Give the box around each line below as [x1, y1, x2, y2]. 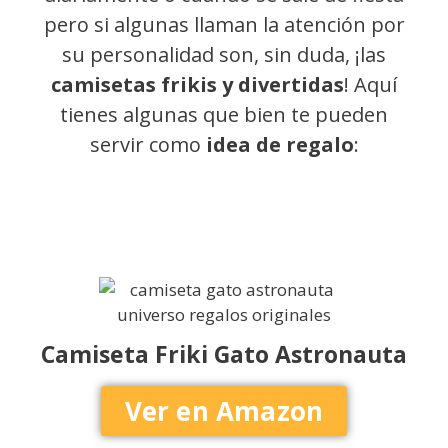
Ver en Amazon [124, 392, 324, 429]
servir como [89, 131, 201, 159]
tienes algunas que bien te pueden [60, 101, 388, 129]
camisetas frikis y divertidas [51, 71, 344, 99]
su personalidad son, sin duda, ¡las [62, 41, 386, 69]
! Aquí [344, 71, 397, 99]
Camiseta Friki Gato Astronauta [41, 338, 407, 371]
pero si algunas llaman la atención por [43, 11, 405, 39]
